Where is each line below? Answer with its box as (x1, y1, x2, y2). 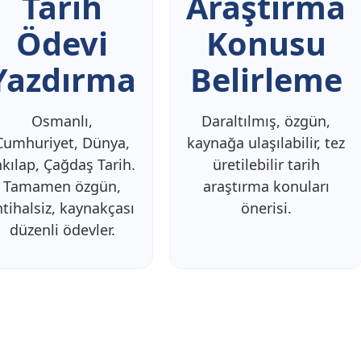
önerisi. (240, 197, 292, 218)
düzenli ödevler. (9, 219, 115, 239)
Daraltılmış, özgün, (201, 110, 331, 131)
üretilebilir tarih (212, 154, 320, 174)
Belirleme (189, 57, 342, 102)
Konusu (205, 21, 326, 65)
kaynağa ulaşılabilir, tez (187, 132, 346, 152)
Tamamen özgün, (3, 176, 122, 196)
